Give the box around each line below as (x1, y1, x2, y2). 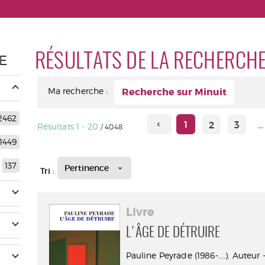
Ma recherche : (47, 86, 108, 96)
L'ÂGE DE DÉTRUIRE (125, 227, 220, 240)
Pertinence (64, 162, 109, 173)
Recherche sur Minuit (121, 86, 227, 98)
